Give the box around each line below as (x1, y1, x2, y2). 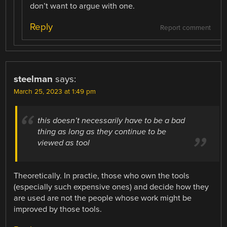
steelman (14, 73, 53, 85)
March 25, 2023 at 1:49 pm (14, 87, 96, 96)
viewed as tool (37, 137, 90, 148)
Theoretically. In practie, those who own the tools (14, 171, 190, 181)
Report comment (160, 23, 211, 32)
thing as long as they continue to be (37, 126, 167, 137)
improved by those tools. (14, 204, 102, 215)
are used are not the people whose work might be (14, 193, 192, 204)
